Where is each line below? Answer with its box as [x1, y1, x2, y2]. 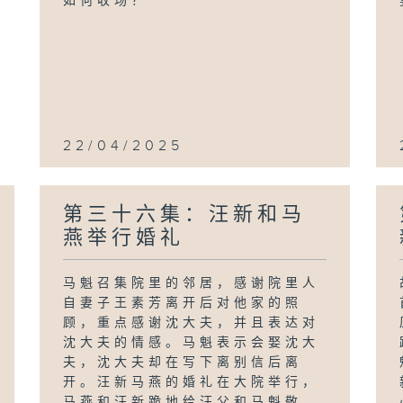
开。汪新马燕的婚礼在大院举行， [63, 375, 320, 390]
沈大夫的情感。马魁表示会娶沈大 [63, 336, 320, 350]
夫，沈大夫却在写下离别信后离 [63, 355, 303, 370]
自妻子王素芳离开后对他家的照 [63, 296, 303, 310]
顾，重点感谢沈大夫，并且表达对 [63, 316, 320, 330]
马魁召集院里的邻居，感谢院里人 [63, 276, 320, 291]
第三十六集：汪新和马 [63, 203, 307, 226]
